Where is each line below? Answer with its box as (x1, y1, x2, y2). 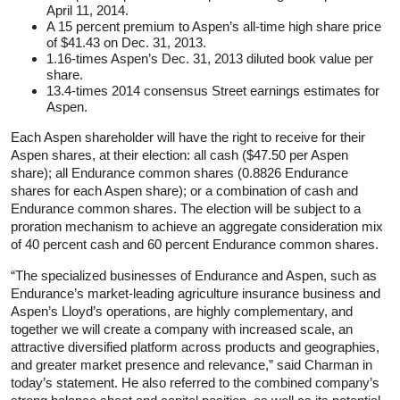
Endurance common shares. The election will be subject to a (11, 200, 361, 216)
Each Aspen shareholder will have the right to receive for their (11, 129, 365, 145)
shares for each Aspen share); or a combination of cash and (11, 182, 358, 198)
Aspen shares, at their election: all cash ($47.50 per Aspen (11, 146, 348, 162)
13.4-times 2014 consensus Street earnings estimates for (46, 82, 379, 98)
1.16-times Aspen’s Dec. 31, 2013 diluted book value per (46, 50, 373, 66)
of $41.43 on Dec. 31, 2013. (46, 34, 206, 50)
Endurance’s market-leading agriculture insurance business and (11, 285, 380, 301)
